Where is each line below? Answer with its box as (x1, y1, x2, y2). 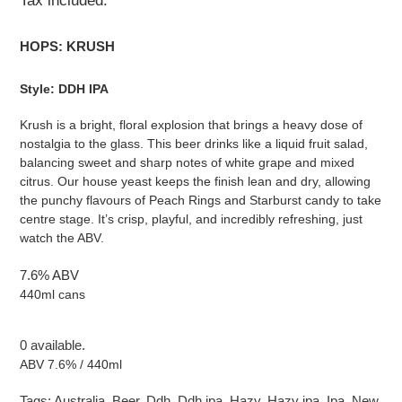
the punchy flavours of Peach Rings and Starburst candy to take (20, 193, 381, 208)
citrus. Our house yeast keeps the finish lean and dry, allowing (20, 174, 371, 189)
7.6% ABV (20, 267, 79, 283)
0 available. (20, 336, 85, 353)
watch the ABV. (20, 231, 104, 246)
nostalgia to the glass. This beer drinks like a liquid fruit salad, (20, 136, 368, 152)
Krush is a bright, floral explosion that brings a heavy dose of (20, 118, 363, 133)
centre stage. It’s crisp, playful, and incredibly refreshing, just (20, 212, 363, 227)
